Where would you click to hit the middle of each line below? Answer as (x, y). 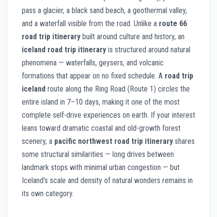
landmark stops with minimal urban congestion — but (101, 167)
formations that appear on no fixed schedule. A (93, 76)
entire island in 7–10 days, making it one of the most (101, 102)
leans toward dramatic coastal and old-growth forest (101, 128)
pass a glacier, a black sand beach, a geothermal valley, (104, 10)
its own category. (48, 193)
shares (184, 141)
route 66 (173, 23)
